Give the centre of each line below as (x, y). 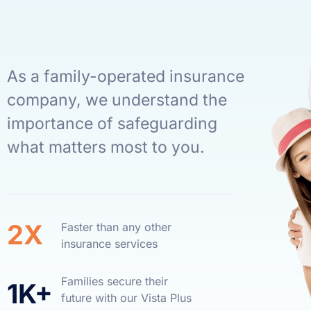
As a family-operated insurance (126, 77)
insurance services (109, 243)
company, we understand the (117, 100)
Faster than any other (116, 227)
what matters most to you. (108, 148)
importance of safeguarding (112, 124)
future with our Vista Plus (126, 297)
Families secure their (114, 281)
